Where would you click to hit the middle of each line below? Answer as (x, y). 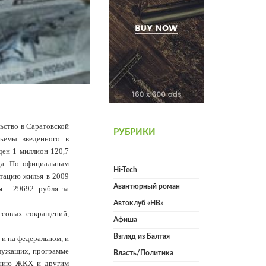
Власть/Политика (143, 253)
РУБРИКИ (134, 132)
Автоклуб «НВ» (138, 203)
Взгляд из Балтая (142, 237)
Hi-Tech (125, 170)
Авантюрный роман (147, 187)
